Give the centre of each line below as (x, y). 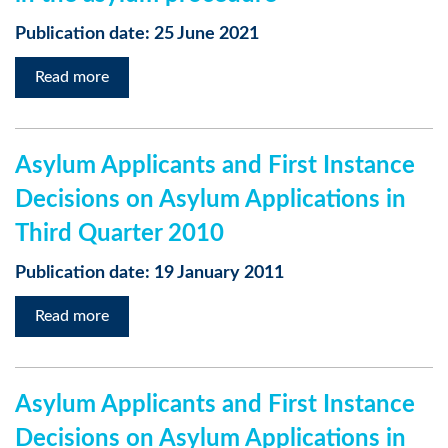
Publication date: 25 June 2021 (137, 34)
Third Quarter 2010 (119, 234)
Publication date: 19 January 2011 (149, 273)
